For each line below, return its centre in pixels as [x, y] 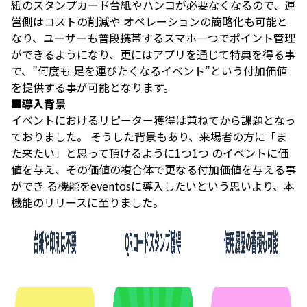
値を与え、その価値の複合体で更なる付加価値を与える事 [153, 169]
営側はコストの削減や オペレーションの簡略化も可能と [149, 21]
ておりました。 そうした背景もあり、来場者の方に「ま [149, 136]
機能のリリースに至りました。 [87, 202]
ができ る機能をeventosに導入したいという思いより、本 [153, 186]
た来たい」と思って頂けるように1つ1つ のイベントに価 [150, 153]
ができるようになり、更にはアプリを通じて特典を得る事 [153, 54]
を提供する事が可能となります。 [93, 87]
